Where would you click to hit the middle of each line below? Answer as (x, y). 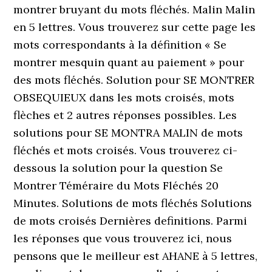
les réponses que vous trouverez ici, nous (123, 238)
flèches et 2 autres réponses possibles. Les (125, 115)
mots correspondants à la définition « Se (120, 45)
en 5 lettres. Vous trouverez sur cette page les (135, 27)
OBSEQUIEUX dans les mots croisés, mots (124, 97)
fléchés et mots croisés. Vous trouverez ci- (126, 150)
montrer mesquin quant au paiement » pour (129, 62)
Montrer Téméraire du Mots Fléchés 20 (116, 185)
